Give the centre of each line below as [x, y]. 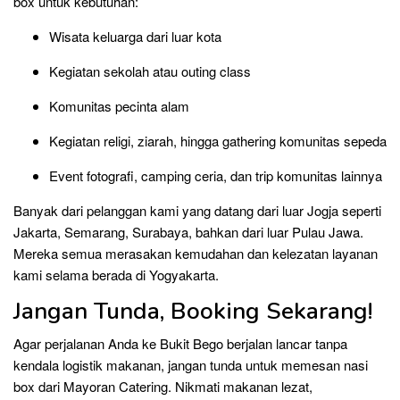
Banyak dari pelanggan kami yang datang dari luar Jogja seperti [197, 210]
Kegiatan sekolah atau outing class [150, 71]
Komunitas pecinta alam [119, 105]
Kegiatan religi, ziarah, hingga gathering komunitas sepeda [218, 140]
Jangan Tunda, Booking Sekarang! [193, 311]
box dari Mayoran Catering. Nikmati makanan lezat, [163, 386]
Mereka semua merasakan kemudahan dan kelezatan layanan [196, 253]
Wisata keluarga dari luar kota [135, 36]
